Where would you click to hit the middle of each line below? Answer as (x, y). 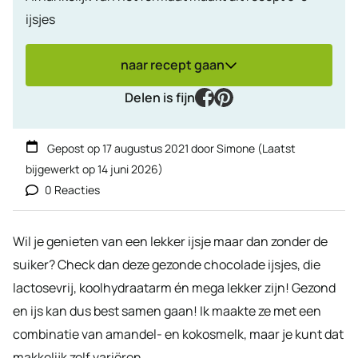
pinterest (259, 96)
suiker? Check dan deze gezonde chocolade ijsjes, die (167, 264)
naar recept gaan (173, 64)
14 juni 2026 (128, 169)
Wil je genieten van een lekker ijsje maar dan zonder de (170, 241)
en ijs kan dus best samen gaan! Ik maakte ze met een (167, 310)
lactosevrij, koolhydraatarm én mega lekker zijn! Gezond (174, 287)
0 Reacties (72, 189)
